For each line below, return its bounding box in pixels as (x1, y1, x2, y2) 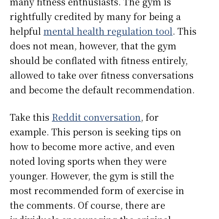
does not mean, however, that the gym (10, 39, 176, 52)
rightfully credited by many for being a (10, 10, 181, 23)
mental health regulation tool (44, 24, 173, 38)
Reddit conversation (52, 110, 141, 124)
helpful (10, 24, 44, 38)
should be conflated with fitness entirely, (10, 54, 188, 67)
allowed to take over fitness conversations (10, 68, 194, 82)
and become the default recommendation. (10, 83, 197, 96)
